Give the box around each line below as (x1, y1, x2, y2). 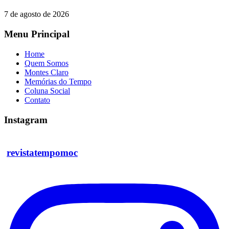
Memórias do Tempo (25, 77, 91, 86)
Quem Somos (25, 58, 68, 67)
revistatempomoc (7, 147, 78, 158)
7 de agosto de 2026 (4, 10, 69, 19)
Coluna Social (25, 86, 70, 95)
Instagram (4, 114, 48, 125)
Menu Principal (4, 29, 70, 40)
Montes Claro (25, 67, 68, 77)
